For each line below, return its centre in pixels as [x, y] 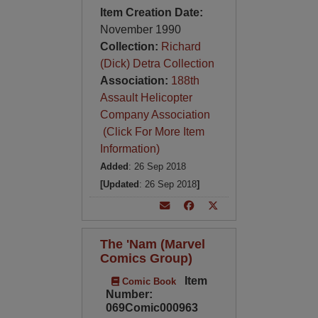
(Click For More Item [152, 132]
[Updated [119, 184]
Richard [181, 46]
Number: [129, 294]
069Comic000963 [152, 308]
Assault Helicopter [146, 98]
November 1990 [140, 29]
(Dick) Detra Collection [157, 64]
